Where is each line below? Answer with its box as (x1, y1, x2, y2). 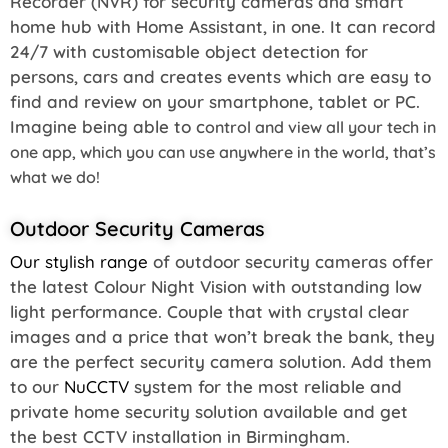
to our (10, 375, 64, 397)
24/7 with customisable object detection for (10, 40, 368, 62)
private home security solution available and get (10, 400, 408, 422)
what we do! (10, 166, 100, 187)
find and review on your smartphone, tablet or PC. (10, 90, 420, 112)
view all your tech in (288, 116, 436, 137)
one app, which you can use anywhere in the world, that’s (10, 141, 436, 162)
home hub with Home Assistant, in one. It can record (10, 15, 436, 37)
